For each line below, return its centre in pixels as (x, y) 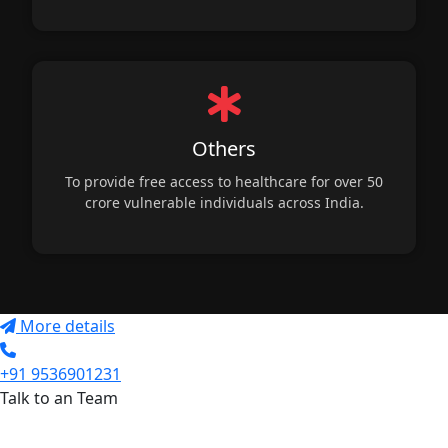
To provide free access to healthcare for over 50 (224, 181)
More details (67, 325)
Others (224, 148)
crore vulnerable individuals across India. (224, 202)
